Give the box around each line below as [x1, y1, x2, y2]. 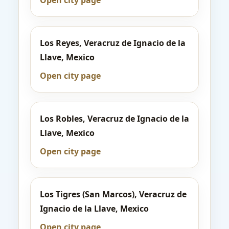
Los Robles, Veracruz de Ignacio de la [40, 113, 189, 124]
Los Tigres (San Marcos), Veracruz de [40, 189, 187, 200]
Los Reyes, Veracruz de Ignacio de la [40, 37, 186, 49]
